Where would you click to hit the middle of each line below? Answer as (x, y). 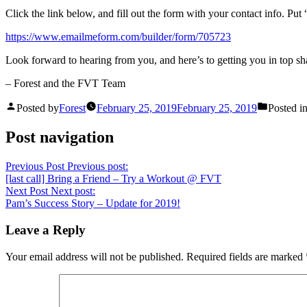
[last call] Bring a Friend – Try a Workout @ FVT (113, 179)
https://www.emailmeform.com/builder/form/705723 (118, 37)
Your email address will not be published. (95, 256)
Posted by (38, 108)
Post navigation (60, 137)
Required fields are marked (246, 256)
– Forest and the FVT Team (65, 84)
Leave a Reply (46, 230)
